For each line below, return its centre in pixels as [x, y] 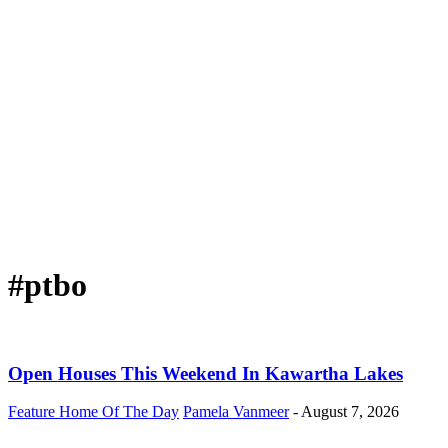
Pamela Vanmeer [236, 412]
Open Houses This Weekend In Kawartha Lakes [205, 373]
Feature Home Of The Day [93, 412]
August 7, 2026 [350, 412]
